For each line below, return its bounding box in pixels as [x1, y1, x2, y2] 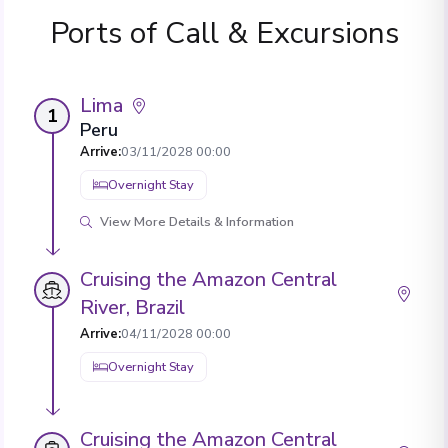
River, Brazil [80, 293, 185, 321]
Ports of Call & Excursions [49, 12, 399, 54]
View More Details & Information [100, 212, 294, 231]
